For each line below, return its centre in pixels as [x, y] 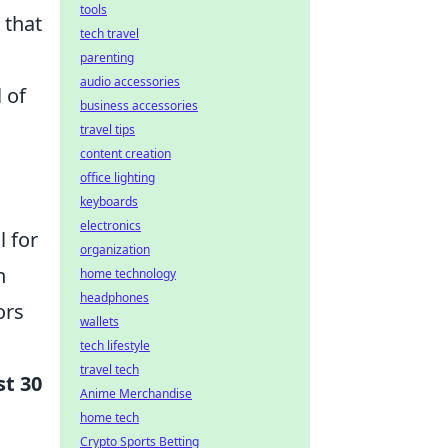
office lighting [117, 177]
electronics [110, 225]
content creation [125, 153]
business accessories [139, 105]
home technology [128, 273]
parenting [107, 57]
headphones [114, 297]
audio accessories [130, 81]
